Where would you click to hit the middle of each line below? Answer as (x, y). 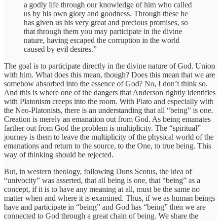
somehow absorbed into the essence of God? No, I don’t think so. (106, 84)
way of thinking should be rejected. (59, 155)
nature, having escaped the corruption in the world (102, 40)
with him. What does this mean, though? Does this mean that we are (110, 75)
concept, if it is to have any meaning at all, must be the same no (102, 189)
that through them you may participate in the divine (103, 32)
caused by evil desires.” (60, 49)
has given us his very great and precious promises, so (106, 23)
